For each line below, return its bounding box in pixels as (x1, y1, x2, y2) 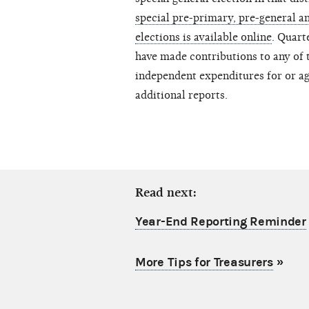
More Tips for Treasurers (135, 255, 273, 270)
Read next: (135, 186, 197, 201)
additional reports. (135, 89, 228, 102)
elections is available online (135, 31, 272, 44)
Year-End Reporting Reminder (135, 215, 306, 230)
